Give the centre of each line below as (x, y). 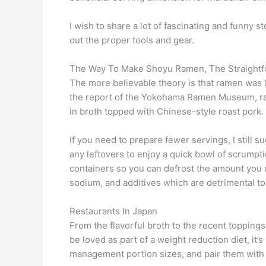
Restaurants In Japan (113, 211)
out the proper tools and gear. (132, 40)
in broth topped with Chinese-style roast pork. (167, 111)
